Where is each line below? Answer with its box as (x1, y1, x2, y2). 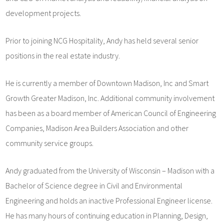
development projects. (5, 8, 81, 18)
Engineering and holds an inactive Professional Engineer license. (5, 195, 214, 205)
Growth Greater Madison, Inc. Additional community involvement (5, 93, 215, 103)
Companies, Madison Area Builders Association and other (5, 123, 189, 133)
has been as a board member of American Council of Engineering (5, 108, 216, 118)
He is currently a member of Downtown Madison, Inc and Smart (5, 78, 209, 88)
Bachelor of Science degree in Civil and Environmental (5, 180, 183, 190)
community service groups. (5, 138, 94, 148)
